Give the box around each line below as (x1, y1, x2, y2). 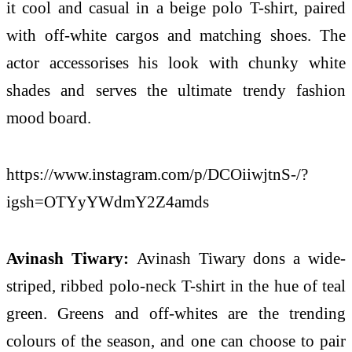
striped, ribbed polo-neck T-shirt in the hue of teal (6, 276, 346, 295)
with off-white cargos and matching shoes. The (6, 26, 346, 45)
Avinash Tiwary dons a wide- (136, 248, 346, 267)
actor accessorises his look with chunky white (6, 53, 346, 72)
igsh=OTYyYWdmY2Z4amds (6, 192, 209, 211)
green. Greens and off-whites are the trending (6, 303, 346, 322)
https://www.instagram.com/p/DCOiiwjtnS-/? (6, 165, 308, 184)
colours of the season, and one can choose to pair (6, 331, 346, 350)
